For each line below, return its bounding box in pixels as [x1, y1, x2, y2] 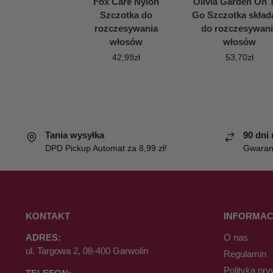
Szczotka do [99, 9, 152, 20]
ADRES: [25, 232, 61, 243]
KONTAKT [25, 211, 70, 222]
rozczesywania [94, 23, 158, 34]
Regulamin [223, 248, 266, 259]
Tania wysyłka [44, 129, 104, 140]
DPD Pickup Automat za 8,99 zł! [44, 143, 167, 154]
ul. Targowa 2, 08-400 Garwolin [25, 245, 148, 256]
